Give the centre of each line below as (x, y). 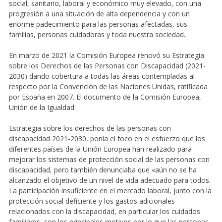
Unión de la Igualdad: (42, 107)
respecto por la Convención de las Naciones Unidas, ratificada (108, 86)
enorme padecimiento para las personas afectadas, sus (98, 24)
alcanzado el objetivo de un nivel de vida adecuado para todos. (110, 180)
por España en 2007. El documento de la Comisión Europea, (105, 97)
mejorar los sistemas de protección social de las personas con (109, 159)
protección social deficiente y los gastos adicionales (92, 201)
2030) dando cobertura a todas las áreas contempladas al (102, 76)
